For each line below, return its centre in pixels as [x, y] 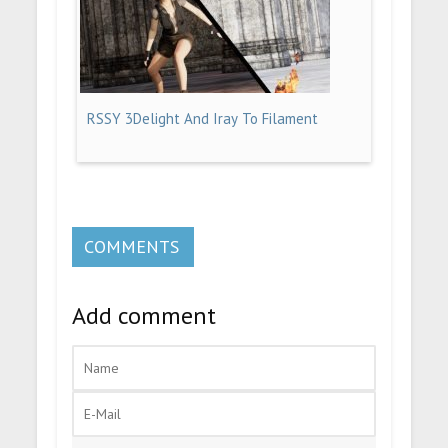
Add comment [144, 315]
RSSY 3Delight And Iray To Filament [203, 118]
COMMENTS [132, 246]
